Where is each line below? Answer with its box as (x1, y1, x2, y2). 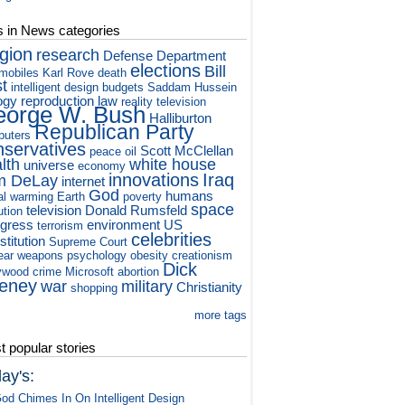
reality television (121, 95, 207, 109)
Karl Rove (42, 66, 95, 80)
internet (61, 174, 106, 190)
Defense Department (103, 48, 227, 64)
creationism (172, 249, 233, 263)
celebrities (131, 229, 212, 250)
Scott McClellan (140, 143, 234, 159)
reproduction (21, 93, 95, 109)
